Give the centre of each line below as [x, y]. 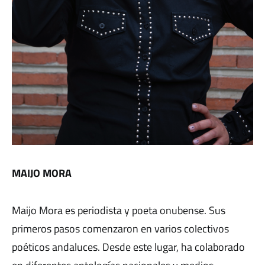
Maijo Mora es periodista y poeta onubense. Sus [119, 210]
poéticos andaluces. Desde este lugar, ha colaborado [128, 247]
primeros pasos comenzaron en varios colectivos [120, 228]
